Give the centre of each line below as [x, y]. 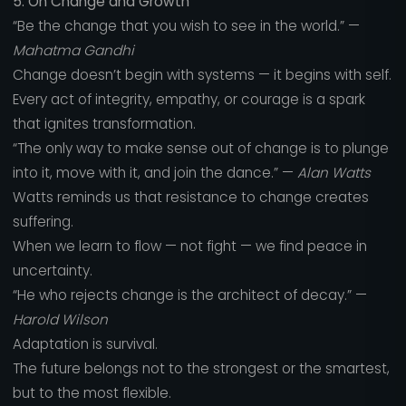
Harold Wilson [60, 319]
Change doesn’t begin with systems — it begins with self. [202, 74]
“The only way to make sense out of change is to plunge [200, 148]
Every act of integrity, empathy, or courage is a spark [188, 99]
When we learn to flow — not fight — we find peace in [189, 246]
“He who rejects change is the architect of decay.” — [189, 295]
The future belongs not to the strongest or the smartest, [201, 368]
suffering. [43, 221]
